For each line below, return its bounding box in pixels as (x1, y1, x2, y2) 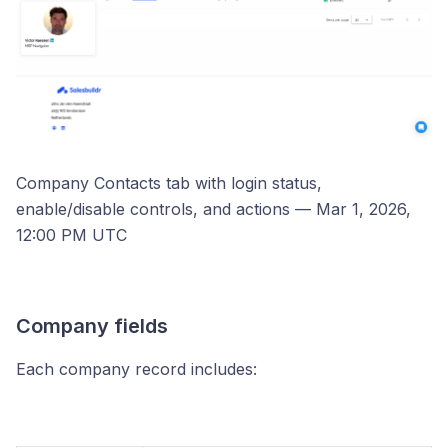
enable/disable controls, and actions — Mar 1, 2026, (16, 199, 411, 219)
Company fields (16, 314, 168, 338)
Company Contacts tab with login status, (16, 173, 322, 193)
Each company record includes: (16, 359, 257, 379)
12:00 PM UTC (16, 225, 127, 245)
